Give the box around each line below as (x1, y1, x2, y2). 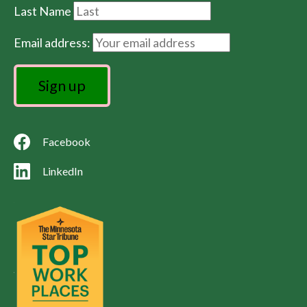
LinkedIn (42, 164, 83, 177)
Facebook (42, 134, 90, 148)
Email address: (14, 34, 93, 50)
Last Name (14, 3, 73, 19)
